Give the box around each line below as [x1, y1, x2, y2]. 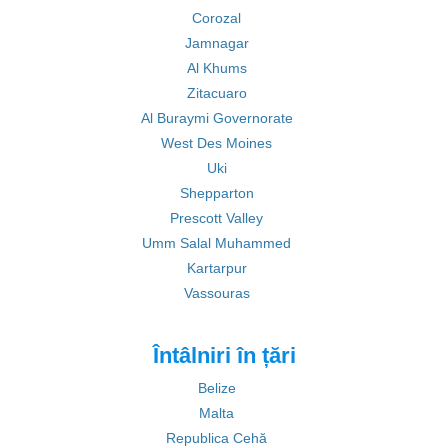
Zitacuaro [186, 85, 247, 101]
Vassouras [183, 285, 250, 301]
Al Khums [186, 60, 247, 76]
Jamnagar [184, 35, 249, 51]
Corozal [192, 10, 241, 26]
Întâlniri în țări [152, 343, 296, 368]
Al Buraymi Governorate [140, 110, 293, 126]
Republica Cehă [166, 430, 267, 446]
